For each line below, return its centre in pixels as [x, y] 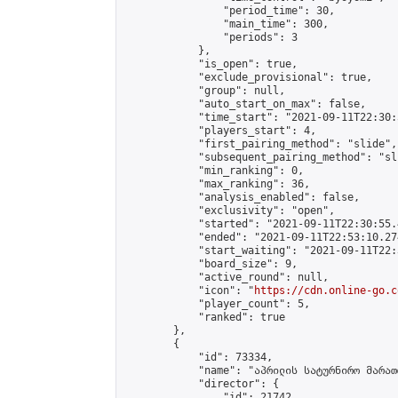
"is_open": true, [211, 64]
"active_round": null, [226, 277]
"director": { [201, 384]
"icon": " [189, 291]
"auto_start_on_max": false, [245, 104]
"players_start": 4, [220, 131]
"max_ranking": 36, [217, 184]
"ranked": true [204, 317]
